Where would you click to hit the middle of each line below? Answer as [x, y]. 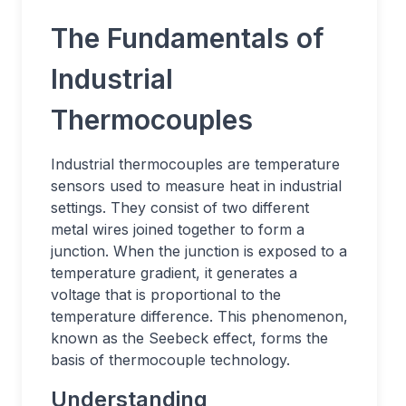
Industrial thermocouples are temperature [195, 164]
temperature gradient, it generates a [174, 273]
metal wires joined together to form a [178, 229]
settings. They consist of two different [180, 208]
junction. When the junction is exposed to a [199, 251]
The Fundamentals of [188, 38]
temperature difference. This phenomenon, [199, 316]
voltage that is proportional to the [166, 295]
